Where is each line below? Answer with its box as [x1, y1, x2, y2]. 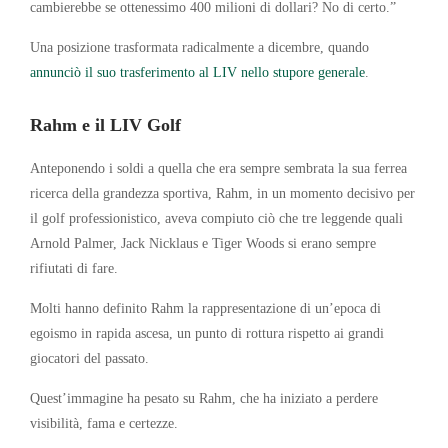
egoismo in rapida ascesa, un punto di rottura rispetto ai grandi [30, 324, 384, 341]
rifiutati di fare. [30, 259, 118, 276]
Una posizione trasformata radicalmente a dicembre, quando [30, 38, 369, 55]
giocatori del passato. [30, 349, 149, 366]
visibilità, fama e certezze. [30, 414, 178, 431]
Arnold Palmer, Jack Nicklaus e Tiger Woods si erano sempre [30, 234, 376, 251]
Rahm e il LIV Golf [30, 114, 181, 135]
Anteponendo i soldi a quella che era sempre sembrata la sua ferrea [30, 159, 407, 176]
